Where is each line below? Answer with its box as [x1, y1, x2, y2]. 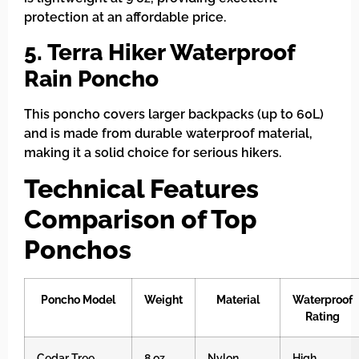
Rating [305, 309, 340, 324]
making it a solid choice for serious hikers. [24, 144, 281, 160]
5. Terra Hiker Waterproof [24, 38, 295, 66]
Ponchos [24, 235, 131, 265]
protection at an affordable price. [24, 10, 226, 26]
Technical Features [24, 174, 259, 204]
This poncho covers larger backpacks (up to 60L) [24, 106, 324, 122]
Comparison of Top [24, 204, 256, 235]
